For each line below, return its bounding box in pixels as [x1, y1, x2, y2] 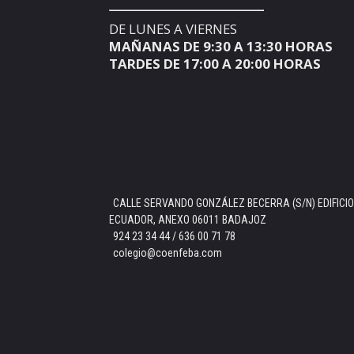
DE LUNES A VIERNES [109, 20, 237, 38]
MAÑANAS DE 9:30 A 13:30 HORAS [109, 37, 333, 55]
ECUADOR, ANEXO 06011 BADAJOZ [109, 213, 266, 226]
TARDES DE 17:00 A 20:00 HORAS [109, 55, 321, 73]
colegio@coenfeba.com [113, 247, 222, 259]
